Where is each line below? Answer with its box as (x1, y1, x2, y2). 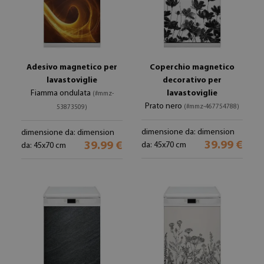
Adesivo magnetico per (27, 63, 117, 72)
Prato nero (145, 102, 184, 111)
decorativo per (163, 76, 222, 85)
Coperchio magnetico (150, 63, 235, 72)
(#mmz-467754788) (184, 104, 239, 110)
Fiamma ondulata (30, 89, 93, 98)
